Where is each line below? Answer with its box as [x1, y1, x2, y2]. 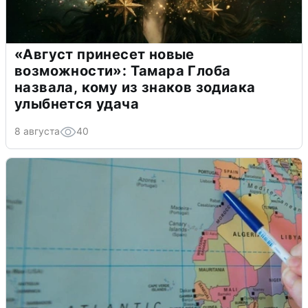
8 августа [14, 124, 60, 137]
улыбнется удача [14, 95, 139, 112]
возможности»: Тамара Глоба [14, 62, 231, 79]
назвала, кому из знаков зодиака [14, 78, 256, 96]
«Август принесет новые [14, 45, 195, 63]
